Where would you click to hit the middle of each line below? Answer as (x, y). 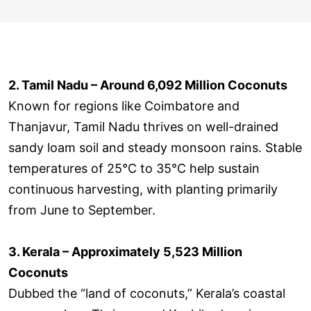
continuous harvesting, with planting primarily (143, 189)
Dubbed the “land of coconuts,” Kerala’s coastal (147, 293)
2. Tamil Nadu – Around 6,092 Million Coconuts (148, 85)
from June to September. (82, 210)
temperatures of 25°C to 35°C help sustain (134, 168)
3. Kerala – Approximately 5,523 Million (125, 251)
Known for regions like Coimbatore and (124, 106)
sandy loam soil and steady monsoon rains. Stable (155, 147)
